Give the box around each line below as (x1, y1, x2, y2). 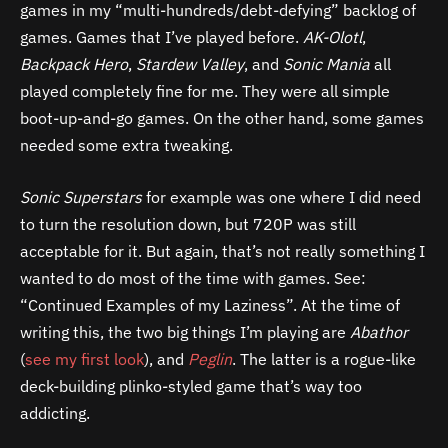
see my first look (25, 349, 144, 370)
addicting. (20, 403, 94, 424)
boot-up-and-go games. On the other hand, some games (20, 108, 424, 129)
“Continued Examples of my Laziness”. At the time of (20, 295, 400, 316)
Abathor (350, 322, 408, 343)
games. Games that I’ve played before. (20, 27, 303, 48)
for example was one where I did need (142, 187, 421, 208)
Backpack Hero (20, 54, 128, 75)
